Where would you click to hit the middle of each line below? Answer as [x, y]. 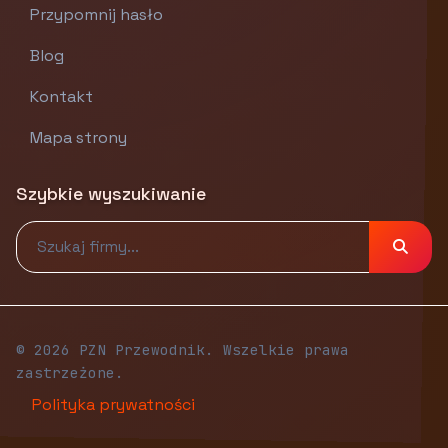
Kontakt [61, 96]
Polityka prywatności [113, 404]
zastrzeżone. [70, 372]
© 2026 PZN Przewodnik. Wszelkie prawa [182, 349]
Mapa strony [78, 137]
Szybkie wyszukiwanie [111, 193]
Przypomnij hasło [96, 14]
